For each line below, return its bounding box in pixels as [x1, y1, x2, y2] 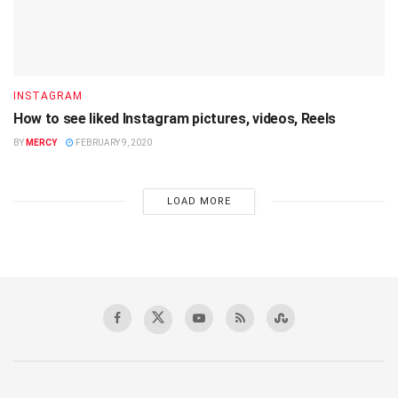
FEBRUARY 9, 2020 [74, 137, 152, 147]
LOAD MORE [166, 195, 231, 207]
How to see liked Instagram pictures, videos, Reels [13, 109, 336, 127]
